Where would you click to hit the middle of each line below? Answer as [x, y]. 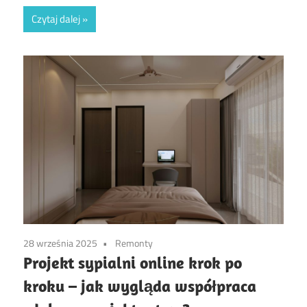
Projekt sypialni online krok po [133, 263]
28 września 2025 [60, 243]
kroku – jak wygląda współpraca [140, 286]
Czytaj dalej [56, 19]
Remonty [134, 243]
